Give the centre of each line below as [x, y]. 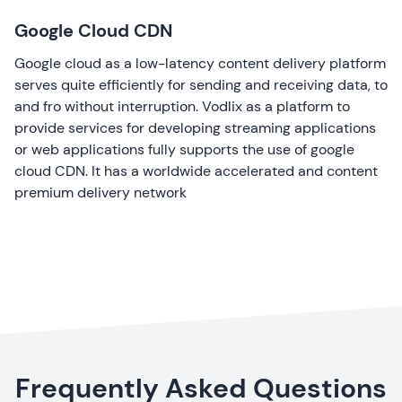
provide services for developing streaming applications [195, 128]
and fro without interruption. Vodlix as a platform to [182, 107]
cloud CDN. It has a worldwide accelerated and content [196, 171]
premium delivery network [100, 193]
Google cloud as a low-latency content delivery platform [200, 64]
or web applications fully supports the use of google [184, 150]
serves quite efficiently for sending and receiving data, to [201, 85]
